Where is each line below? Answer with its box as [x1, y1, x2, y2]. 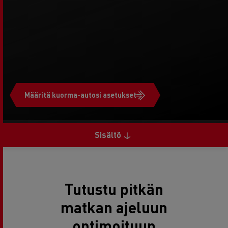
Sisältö [95, 129, 121, 140]
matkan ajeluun [61, 197, 167, 217]
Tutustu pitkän [65, 179, 163, 198]
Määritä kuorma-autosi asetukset [24, 90, 136, 100]
